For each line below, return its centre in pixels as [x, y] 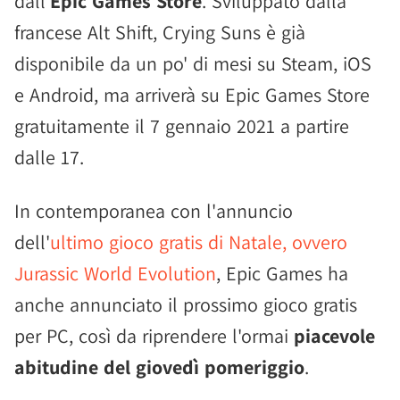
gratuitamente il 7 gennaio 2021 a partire [182, 126]
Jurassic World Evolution [115, 273]
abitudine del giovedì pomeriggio [159, 367]
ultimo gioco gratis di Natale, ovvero [199, 242]
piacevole [334, 336]
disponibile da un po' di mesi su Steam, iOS [193, 63]
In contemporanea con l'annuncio [154, 211]
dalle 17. [49, 157]
